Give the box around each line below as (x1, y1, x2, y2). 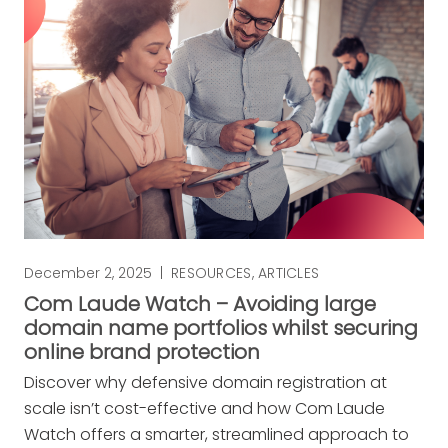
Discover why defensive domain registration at (24, 370, 387, 394)
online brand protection (24, 337, 260, 366)
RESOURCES (171, 262, 252, 283)
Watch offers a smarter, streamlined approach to (24, 422, 409, 446)
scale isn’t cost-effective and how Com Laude (24, 396, 385, 420)
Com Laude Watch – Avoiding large (24, 289, 376, 318)
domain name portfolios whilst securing (24, 313, 418, 342)
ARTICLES (258, 262, 320, 283)
